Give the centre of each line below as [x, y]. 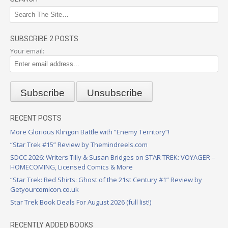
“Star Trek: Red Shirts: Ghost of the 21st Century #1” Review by [106, 180]
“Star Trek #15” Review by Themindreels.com [79, 145]
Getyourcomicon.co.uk [45, 190]
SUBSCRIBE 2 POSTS [44, 38]
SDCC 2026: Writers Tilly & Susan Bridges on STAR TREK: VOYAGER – [113, 158]
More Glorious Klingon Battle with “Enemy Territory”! [90, 132]
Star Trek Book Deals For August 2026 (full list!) [81, 202]
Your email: [27, 51]
